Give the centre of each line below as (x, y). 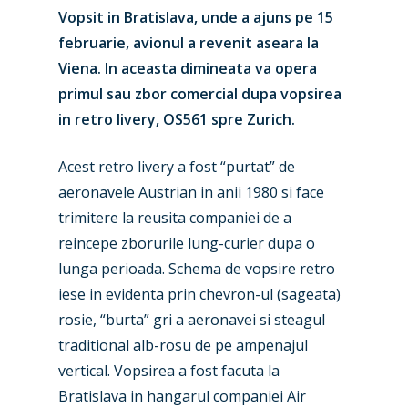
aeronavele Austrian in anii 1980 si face (191, 192)
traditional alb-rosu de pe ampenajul (183, 345)
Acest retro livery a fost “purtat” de (177, 167)
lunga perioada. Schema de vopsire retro (197, 269)
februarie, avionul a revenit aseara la (189, 43)
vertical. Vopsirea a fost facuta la (169, 371)
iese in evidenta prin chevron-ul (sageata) (199, 294)
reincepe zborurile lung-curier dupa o (187, 243)
